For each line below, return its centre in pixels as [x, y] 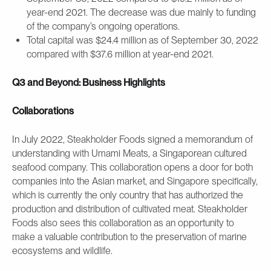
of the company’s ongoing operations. [103, 27]
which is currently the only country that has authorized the [128, 195]
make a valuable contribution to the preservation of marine [129, 237]
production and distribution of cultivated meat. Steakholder [130, 209]
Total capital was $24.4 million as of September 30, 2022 [142, 41]
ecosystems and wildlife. [62, 251]
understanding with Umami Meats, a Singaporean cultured [129, 154]
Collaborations [43, 111]
